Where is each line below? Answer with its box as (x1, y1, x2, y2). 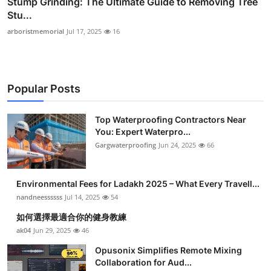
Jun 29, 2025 (33, 226, 71, 235)
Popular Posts (7, 82, 80, 96)
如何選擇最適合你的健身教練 (16, 212, 126, 223)
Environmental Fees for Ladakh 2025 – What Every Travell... (16, 178, 260, 189)
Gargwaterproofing (95, 140, 156, 150)
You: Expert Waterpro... (95, 126, 191, 137)
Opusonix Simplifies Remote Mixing (95, 245, 242, 256)
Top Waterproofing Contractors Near (95, 114, 246, 125)
